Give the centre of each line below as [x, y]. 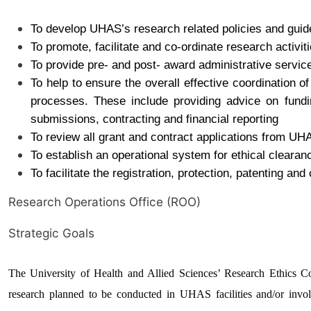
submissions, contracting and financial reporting [154, 118]
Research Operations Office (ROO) [104, 201]
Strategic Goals [51, 233]
